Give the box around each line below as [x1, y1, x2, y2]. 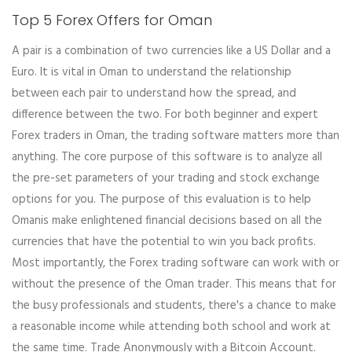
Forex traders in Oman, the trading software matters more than [12, 126, 339, 145]
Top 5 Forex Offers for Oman [12, 10, 212, 31]
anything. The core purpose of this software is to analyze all [12, 147, 322, 167]
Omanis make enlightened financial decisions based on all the [12, 211, 322, 230]
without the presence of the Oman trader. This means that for [12, 274, 336, 294]
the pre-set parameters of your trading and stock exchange [12, 168, 320, 188]
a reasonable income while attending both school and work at [12, 317, 331, 336]
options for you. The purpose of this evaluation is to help [12, 189, 311, 209]
